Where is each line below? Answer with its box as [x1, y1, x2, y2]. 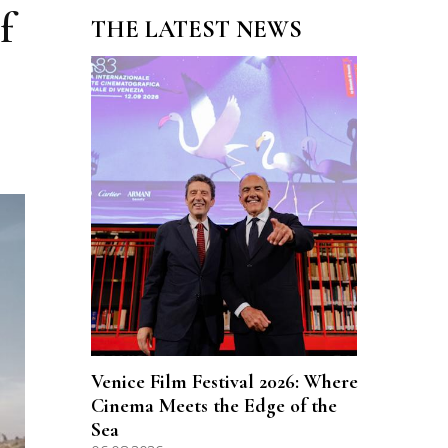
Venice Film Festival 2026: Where [91, 370, 358, 394]
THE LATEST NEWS [91, 15, 302, 44]
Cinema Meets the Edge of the [91, 394, 337, 418]
